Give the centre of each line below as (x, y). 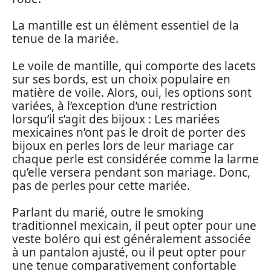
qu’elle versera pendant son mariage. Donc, (131, 172)
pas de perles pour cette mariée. (101, 185)
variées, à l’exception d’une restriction (115, 106)
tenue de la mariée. (65, 39)
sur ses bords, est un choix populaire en (121, 79)
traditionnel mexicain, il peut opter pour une (134, 226)
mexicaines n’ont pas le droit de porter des (129, 132)
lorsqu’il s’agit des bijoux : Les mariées (116, 119)
